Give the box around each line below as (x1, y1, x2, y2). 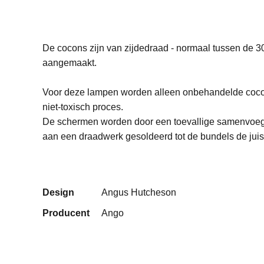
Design (42, 187, 74, 197)
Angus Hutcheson (101, 187, 176, 197)
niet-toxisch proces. (42, 102, 123, 112)
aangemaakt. (42, 58, 97, 68)
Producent (42, 208, 90, 218)
